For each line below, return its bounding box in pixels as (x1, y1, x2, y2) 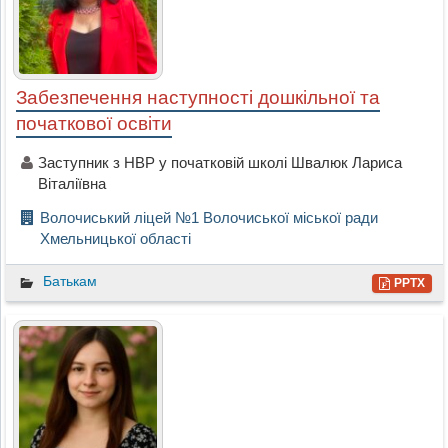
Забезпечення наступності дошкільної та (15, 87, 380, 109)
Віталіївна (37, 175, 106, 193)
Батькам (42, 273, 97, 290)
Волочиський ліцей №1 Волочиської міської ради (39, 209, 378, 227)
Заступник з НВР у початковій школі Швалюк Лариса (37, 154, 402, 172)
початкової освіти (15, 113, 172, 135)
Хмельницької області (39, 230, 191, 248)
